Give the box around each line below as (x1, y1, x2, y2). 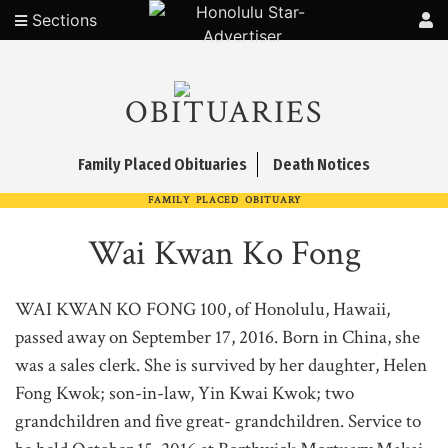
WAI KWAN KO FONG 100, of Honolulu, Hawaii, (15, 297, 390, 322)
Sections (27, 10, 97, 30)
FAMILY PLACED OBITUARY (147, 194, 301, 207)
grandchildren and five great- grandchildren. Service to (15, 409, 421, 434)
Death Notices (273, 155, 370, 174)
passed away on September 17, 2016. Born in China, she (15, 325, 420, 350)
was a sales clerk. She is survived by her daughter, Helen (15, 353, 427, 378)
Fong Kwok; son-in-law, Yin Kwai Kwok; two (15, 381, 354, 406)
